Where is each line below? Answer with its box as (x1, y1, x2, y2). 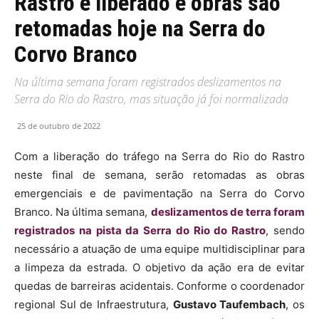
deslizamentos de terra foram (150, 204, 305, 219)
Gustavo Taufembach (172, 297, 286, 311)
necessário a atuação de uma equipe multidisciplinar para (14, 241, 305, 256)
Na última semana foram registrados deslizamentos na (14, 73, 281, 90)
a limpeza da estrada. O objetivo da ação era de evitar (14, 260, 305, 274)
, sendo (266, 223, 305, 237)
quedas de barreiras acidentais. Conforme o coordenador (14, 278, 305, 293)
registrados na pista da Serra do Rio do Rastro (14, 223, 266, 237)
